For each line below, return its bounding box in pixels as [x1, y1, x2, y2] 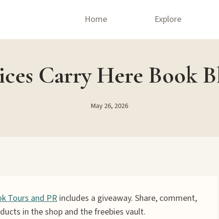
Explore [154, 13, 182, 25]
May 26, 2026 [91, 100, 128, 111]
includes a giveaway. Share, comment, [57, 192, 197, 204]
